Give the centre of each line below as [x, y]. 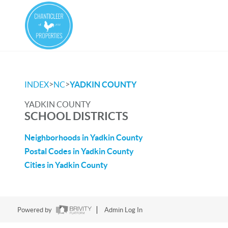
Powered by [35, 210]
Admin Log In [123, 210]
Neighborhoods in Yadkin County [84, 137]
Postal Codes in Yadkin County [79, 151]
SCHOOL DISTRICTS [76, 116]
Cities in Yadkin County [66, 165]
